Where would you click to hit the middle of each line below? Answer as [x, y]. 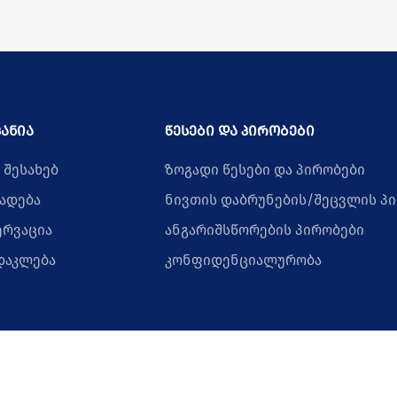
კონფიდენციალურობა [243, 260]
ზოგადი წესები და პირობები [265, 170]
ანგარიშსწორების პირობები [264, 230]
